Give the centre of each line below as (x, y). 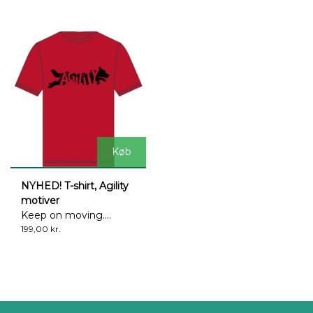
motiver (40, 201)
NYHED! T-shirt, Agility (75, 186)
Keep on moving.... (66, 215)
